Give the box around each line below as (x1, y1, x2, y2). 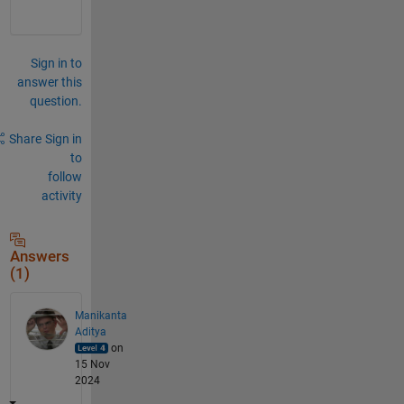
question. (29, 93, 82, 108)
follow (47, 169, 82, 184)
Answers (9, 247, 69, 265)
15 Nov (74, 357, 110, 371)
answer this (16, 74, 82, 89)
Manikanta (74, 308, 127, 322)
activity (41, 188, 82, 203)
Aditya (74, 325, 106, 338)
